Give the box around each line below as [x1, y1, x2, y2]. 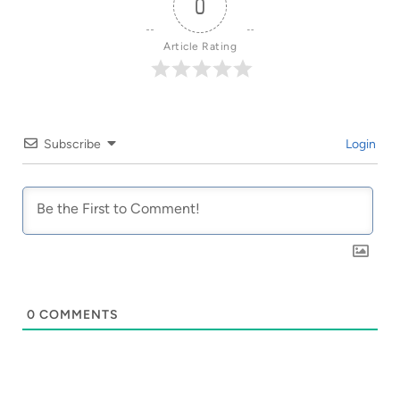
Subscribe [44, 137, 101, 153]
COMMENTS [36, 307, 119, 323]
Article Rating [163, 40, 237, 54]
